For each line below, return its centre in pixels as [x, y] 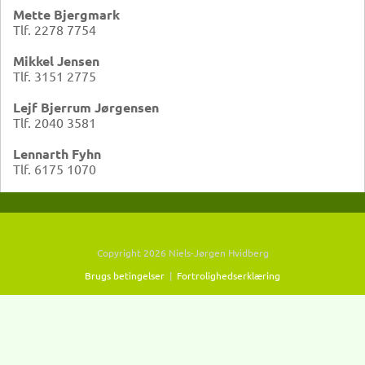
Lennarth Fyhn [57, 153]
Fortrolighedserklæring [229, 275]
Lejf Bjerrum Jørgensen [86, 107]
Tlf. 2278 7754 [55, 29]
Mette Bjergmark [66, 14]
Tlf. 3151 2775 [55, 75]
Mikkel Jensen [56, 60]
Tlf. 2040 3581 [55, 122]
